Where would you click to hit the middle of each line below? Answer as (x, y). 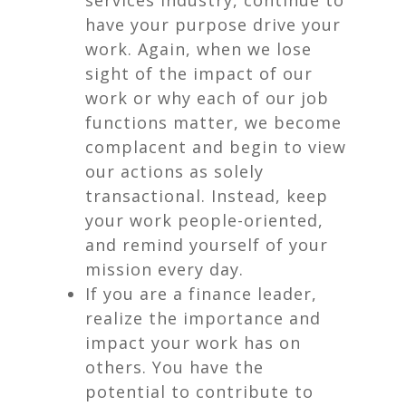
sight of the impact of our (199, 73)
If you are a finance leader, (201, 294)
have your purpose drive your (213, 24)
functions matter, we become (213, 122)
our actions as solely (174, 171)
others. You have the (174, 367)
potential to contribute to (199, 391)
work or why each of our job (207, 98)
